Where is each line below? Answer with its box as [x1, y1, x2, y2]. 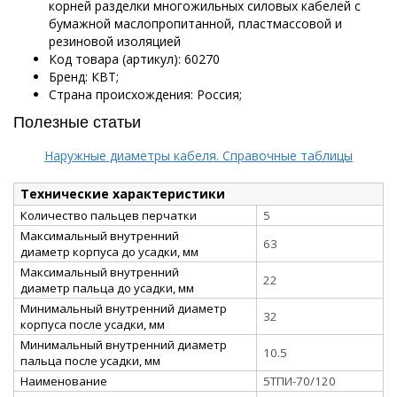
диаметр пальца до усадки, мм [20, 279, 194, 296]
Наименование [20, 372, 107, 389]
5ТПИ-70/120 [263, 372, 336, 389]
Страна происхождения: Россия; [49, 85, 242, 103]
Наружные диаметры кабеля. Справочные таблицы [44, 146, 353, 164]
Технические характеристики [20, 184, 225, 202]
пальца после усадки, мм [20, 352, 160, 369]
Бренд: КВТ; [49, 67, 119, 85]
